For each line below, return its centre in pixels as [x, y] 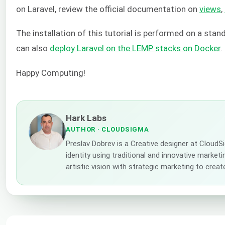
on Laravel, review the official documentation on [108, 9]
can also [33, 48]
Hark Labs [86, 118]
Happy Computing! [51, 73]
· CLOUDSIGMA [122, 129]
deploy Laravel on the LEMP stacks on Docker [135, 48]
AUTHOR [81, 129]
